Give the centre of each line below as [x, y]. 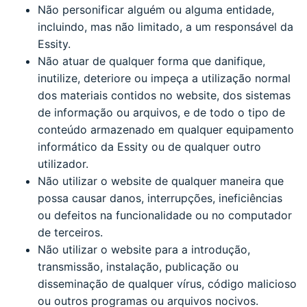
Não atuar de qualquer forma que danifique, [151, 61]
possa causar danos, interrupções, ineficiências [160, 198]
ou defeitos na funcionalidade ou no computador [165, 215]
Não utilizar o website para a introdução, [144, 249]
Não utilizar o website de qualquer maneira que [161, 181]
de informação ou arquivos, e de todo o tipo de [161, 112]
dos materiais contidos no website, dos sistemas [164, 95]
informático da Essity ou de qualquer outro [149, 146]
